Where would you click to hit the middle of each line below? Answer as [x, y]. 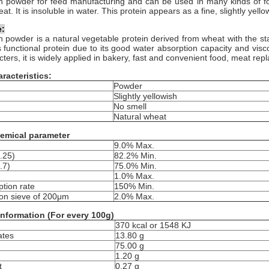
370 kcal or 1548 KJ [153, 225]
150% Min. [134, 186]
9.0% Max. [134, 145]
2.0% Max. [134, 196]
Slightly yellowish [145, 96]
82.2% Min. [135, 156]
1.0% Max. [134, 176]
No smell [130, 106]
